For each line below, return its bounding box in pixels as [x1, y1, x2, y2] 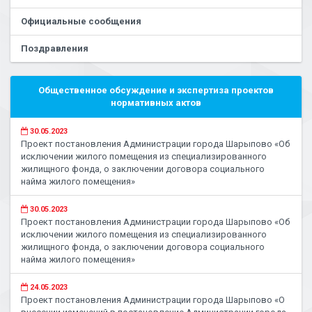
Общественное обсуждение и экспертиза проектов [38, 85, 274, 95]
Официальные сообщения [21, 16, 141, 26]
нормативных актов [111, 97, 201, 108]
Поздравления [21, 43, 88, 54]
